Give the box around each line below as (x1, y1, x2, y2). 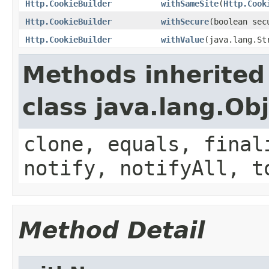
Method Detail (19, 216, 205, 244)
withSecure (161, 16, 209, 26)
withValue (161, 34, 204, 44)
